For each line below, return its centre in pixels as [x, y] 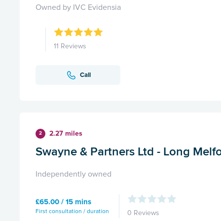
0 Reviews [143, 213]
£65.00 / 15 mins [63, 202]
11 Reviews [70, 46]
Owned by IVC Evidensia [78, 8]
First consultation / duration [72, 211]
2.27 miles [66, 134]
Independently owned [74, 174]
